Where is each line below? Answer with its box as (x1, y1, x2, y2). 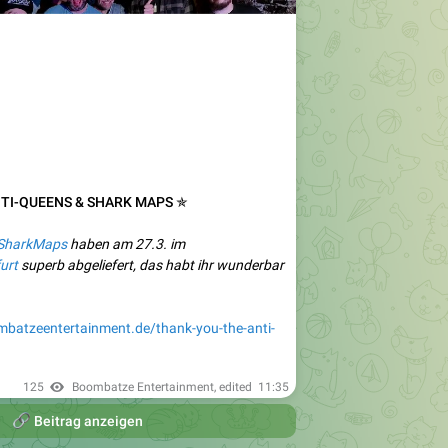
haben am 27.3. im (67, 235, 185, 252)
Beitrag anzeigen (30, 412, 143, 429)
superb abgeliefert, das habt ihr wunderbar (18, 256, 284, 273)
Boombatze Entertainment (72, 379, 214, 394)
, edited (214, 379, 258, 394)
